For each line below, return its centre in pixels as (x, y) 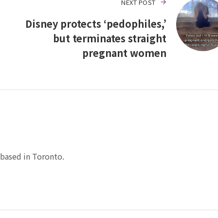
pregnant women (124, 53)
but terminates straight (109, 38)
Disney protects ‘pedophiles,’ (96, 23)
